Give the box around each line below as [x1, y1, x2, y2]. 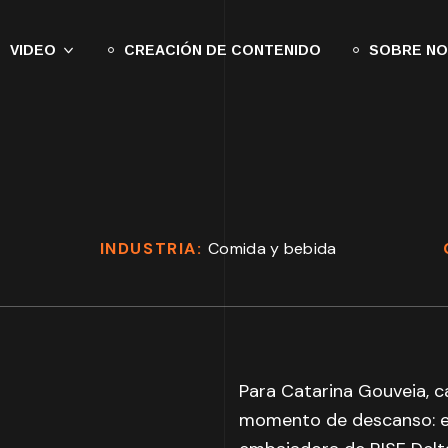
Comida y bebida [208, 238, 337, 259]
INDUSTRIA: [99, 238, 209, 259]
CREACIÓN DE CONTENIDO [123, 42, 321, 58]
